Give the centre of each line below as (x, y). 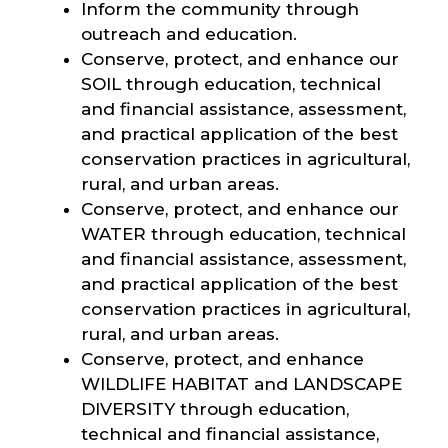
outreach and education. (191, 34)
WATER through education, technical (243, 234)
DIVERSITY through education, (215, 409)
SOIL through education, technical (231, 84)
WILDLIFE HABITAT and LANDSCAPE (241, 384)
